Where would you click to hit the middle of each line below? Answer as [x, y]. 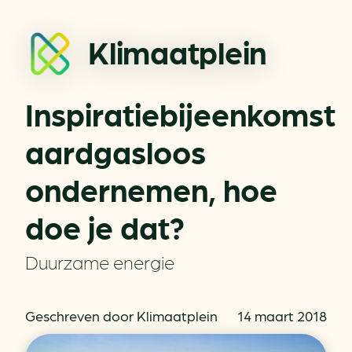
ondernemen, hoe [151, 189]
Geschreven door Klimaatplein [121, 315]
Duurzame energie [100, 261]
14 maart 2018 [282, 315]
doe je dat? [105, 226]
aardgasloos [115, 151]
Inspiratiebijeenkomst [180, 113]
